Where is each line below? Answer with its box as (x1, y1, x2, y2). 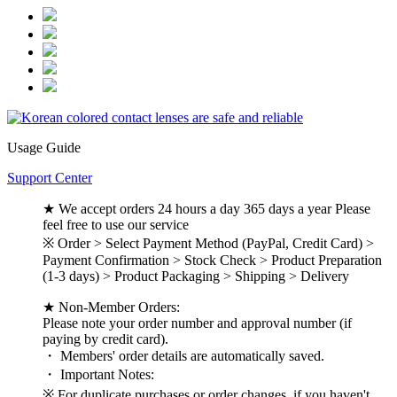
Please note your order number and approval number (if (43, 315, 352, 331)
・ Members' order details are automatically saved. (43, 348, 324, 364)
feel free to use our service (43, 217, 189, 233)
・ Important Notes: (43, 367, 154, 383)
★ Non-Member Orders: (43, 300, 180, 315)
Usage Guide (7, 140, 81, 156)
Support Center (7, 170, 92, 186)
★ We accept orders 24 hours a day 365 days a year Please (43, 201, 370, 217)
